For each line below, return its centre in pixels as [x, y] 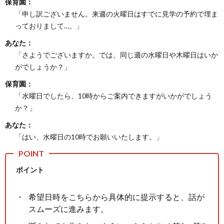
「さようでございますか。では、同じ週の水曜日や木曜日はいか [116, 54]
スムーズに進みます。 [68, 208]
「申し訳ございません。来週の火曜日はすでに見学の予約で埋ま [116, 13]
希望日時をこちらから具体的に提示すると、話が [116, 196]
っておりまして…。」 [49, 25]
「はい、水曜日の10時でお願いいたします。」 [89, 136]
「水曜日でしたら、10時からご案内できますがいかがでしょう [113, 95]
